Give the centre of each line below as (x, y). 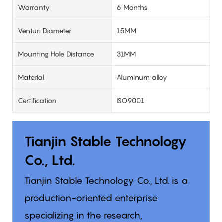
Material (31, 77)
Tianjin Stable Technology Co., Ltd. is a (106, 180)
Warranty (34, 7)
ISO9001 (130, 100)
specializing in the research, (83, 215)
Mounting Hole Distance (56, 54)
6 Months (132, 7)
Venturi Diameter (45, 30)
